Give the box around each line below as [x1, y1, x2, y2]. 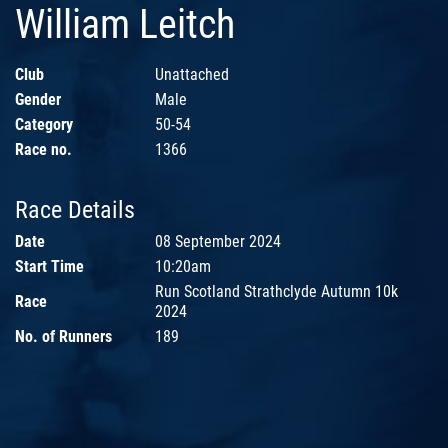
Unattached [155, 65, 229, 85]
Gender [15, 90, 61, 110]
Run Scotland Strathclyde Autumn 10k [155, 282, 398, 302]
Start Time [15, 257, 84, 277]
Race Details [15, 196, 135, 225]
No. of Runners [15, 327, 112, 347]
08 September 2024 [155, 232, 281, 252]
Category [15, 115, 73, 135]
